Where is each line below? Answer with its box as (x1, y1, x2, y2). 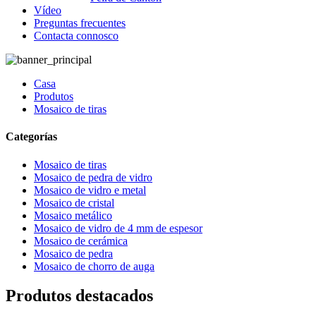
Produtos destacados (6, 286, 153, 305)
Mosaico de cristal (34, 196, 114, 209)
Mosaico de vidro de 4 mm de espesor (34, 221, 202, 234)
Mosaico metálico (34, 209, 112, 221)
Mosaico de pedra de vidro (34, 171, 152, 183)
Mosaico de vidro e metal (34, 183, 146, 196)
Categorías (6, 130, 57, 143)
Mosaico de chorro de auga (34, 260, 154, 272)
